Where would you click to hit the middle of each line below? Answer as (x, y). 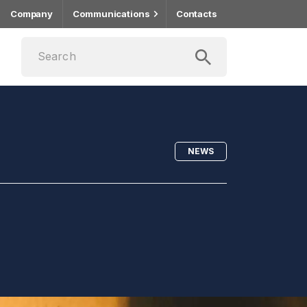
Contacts (196, 14)
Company (32, 14)
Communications (111, 14)
